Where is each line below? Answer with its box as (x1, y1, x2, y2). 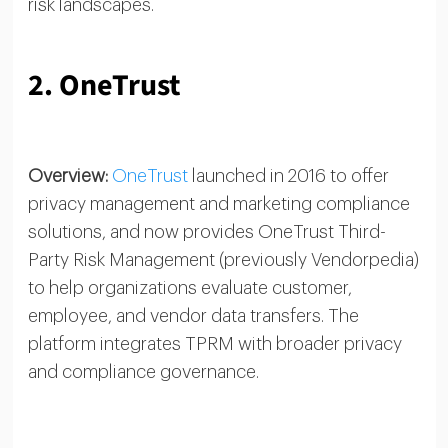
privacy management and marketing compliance (27, 194, 410, 213)
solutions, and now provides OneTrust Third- (27, 222, 386, 241)
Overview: (27, 166, 108, 185)
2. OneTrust (27, 63, 180, 107)
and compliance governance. (27, 362, 259, 381)
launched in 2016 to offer (187, 166, 389, 185)
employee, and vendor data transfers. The (27, 306, 359, 325)
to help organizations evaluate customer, (27, 278, 352, 297)
